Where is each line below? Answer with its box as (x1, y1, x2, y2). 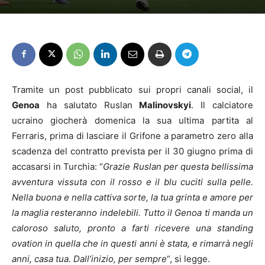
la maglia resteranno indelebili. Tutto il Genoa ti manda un (12, 206, 253, 218)
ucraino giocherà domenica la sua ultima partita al (12, 114, 253, 126)
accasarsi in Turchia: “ (12, 160, 104, 172)
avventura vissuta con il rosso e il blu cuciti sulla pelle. (12, 176, 253, 188)
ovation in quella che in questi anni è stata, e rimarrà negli (12, 237, 253, 249)
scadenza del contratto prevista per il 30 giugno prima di (12, 145, 253, 157)
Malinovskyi (139, 99, 192, 111)
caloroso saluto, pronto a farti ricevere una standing (12, 222, 253, 234)
